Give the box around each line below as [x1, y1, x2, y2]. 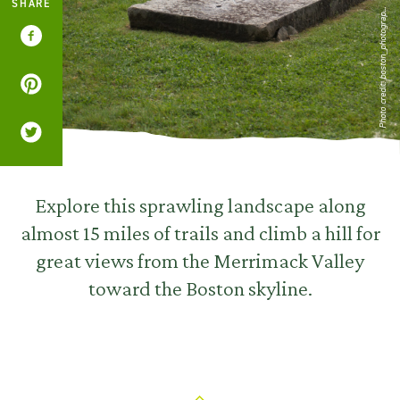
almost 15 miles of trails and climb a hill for [20, 221, 380, 245]
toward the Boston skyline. [87, 276, 312, 300]
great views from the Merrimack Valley [36, 248, 364, 272]
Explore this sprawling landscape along [34, 193, 366, 217]
